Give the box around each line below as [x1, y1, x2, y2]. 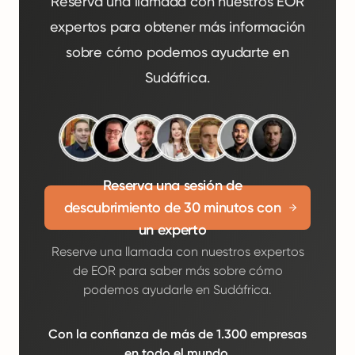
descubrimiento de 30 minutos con [63, 199, 281, 216]
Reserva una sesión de [102, 177, 242, 194]
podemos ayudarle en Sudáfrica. [83, 282, 272, 297]
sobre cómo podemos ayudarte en [66, 44, 289, 60]
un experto [138, 221, 207, 239]
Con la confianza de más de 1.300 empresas [48, 326, 307, 342]
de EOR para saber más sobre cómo [72, 263, 283, 278]
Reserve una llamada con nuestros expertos [51, 244, 304, 259]
